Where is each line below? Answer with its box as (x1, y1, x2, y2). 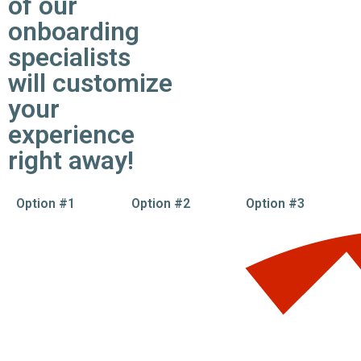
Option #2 (131, 196, 190, 211)
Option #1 (16, 196, 75, 211)
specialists (8, 42, 131, 73)
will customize (8, 68, 172, 98)
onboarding (8, 16, 139, 47)
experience (8, 119, 135, 150)
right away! (8, 145, 134, 176)
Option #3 (246, 196, 305, 211)
